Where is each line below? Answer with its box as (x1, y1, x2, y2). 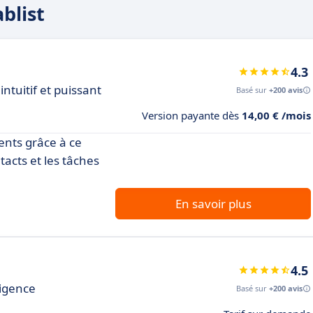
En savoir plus (175, 195, 252, 212)
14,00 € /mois (242, 108, 311, 122)
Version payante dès (142, 108, 242, 122)
